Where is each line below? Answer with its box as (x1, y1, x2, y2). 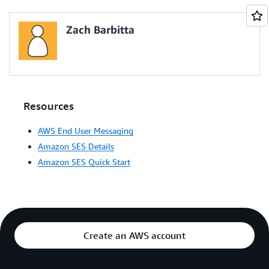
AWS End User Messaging (38, 125, 133, 136)
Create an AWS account (83, 229, 186, 241)
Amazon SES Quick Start (38, 157, 130, 167)
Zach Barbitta (66, 23, 134, 36)
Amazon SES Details (38, 141, 114, 151)
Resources (23, 99, 74, 112)
